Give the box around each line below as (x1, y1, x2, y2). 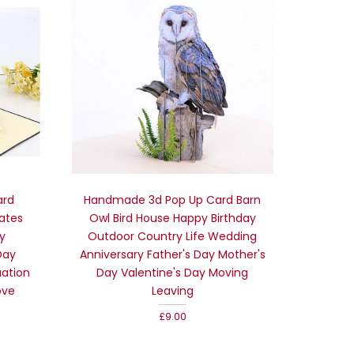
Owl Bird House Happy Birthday (88, 209, 256, 226)
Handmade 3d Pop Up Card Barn (84, 191, 262, 208)
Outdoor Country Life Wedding (88, 228, 258, 244)
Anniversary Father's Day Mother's (79, 246, 265, 262)
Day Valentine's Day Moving (96, 264, 249, 281)
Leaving (151, 282, 194, 299)
